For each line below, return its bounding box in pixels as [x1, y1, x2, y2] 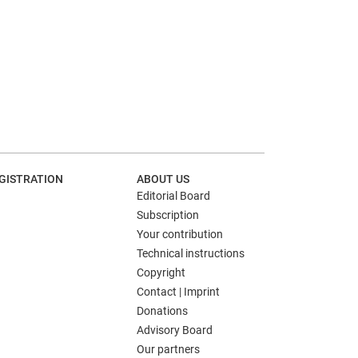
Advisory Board [137, 324, 213, 336]
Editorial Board [137, 189, 210, 202]
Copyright [137, 266, 185, 279]
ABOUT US [137, 173, 189, 185]
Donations [137, 304, 188, 317]
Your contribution [137, 228, 223, 241]
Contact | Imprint [137, 285, 220, 298]
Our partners [137, 343, 200, 356]
